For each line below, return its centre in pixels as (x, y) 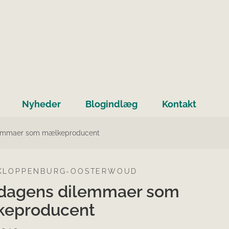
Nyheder (41, 104)
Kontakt (179, 104)
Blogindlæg (111, 104)
